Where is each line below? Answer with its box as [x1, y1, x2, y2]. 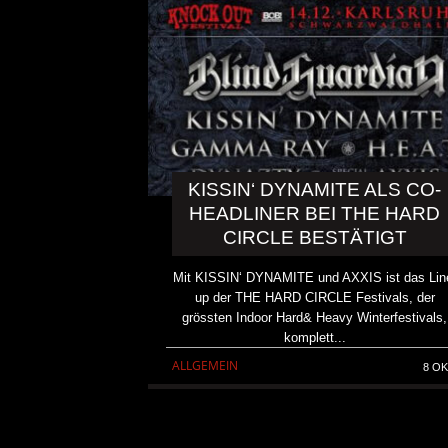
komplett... [283, 330, 346, 346]
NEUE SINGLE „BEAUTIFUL [291, 366, 446, 381]
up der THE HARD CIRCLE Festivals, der [194, 290, 435, 306]
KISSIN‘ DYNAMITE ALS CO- [188, 179, 442, 201]
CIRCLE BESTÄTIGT [222, 227, 407, 249]
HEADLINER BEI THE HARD [189, 203, 441, 225]
